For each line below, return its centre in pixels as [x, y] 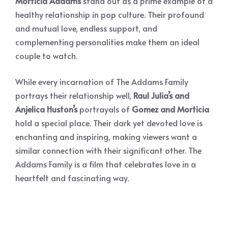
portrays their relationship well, [74, 95]
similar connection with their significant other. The [108, 150]
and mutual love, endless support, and [86, 28]
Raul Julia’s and [161, 95]
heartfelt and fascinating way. [72, 177]
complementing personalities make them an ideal [107, 41]
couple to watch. [46, 55]
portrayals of [105, 109]
